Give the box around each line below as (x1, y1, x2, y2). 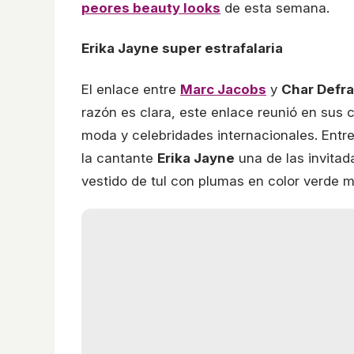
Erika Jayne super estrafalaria (81, 40, 283, 57)
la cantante (81, 149, 157, 166)
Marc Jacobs (180, 81, 266, 97)
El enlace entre (81, 81, 180, 97)
